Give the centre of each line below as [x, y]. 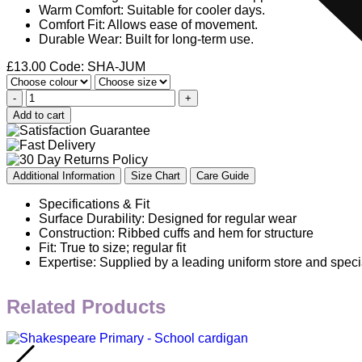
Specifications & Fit [94, 204]
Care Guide [223, 175]
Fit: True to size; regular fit [112, 247]
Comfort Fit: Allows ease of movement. [148, 24]
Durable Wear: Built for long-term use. [146, 39]
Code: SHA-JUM [97, 66]
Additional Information [64, 175]
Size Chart [156, 175]
